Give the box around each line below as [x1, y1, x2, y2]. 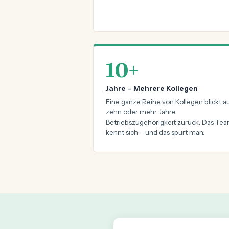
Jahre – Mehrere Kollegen [106, 84, 198, 93]
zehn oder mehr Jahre [106, 108, 176, 116]
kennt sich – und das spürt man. [106, 128, 204, 136]
